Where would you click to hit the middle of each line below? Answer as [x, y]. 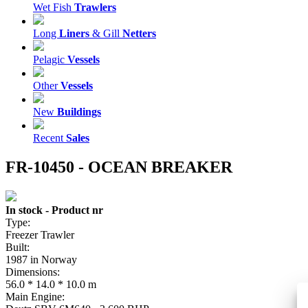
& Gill [106, 33]
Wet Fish [54, 7]
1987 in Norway [41, 259]
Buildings [79, 112]
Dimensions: [33, 272]
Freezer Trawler [40, 234]
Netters [139, 33]
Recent [49, 138]
